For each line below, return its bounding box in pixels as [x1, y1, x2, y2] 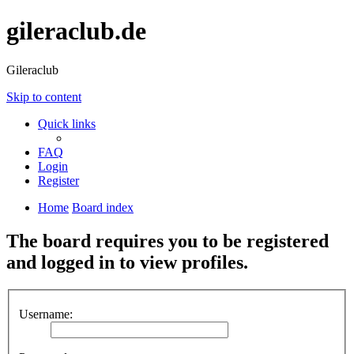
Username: [19, 307, 73, 322]
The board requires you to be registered [6, 230, 329, 251]
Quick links [38, 116, 96, 130]
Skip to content [6, 89, 81, 104]
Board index [72, 200, 134, 214]
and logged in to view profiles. [6, 251, 248, 273]
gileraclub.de [6, 17, 146, 46]
